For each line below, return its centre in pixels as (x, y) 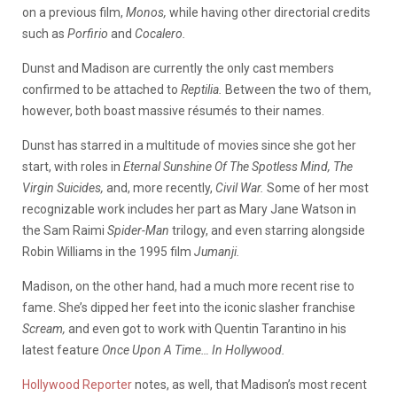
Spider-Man (140, 230)
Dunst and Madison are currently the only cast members (178, 68)
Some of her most (318, 187)
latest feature (62, 350)
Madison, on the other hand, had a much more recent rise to (188, 286)
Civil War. (241, 187)
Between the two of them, (298, 89)
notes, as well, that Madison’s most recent (249, 384)
